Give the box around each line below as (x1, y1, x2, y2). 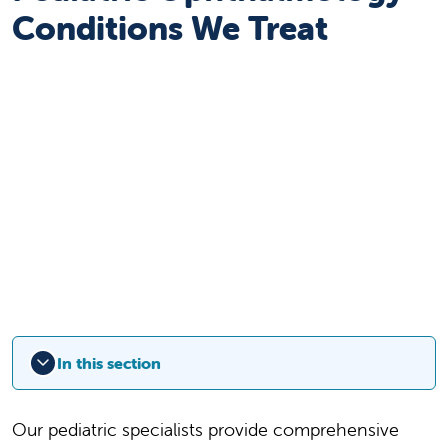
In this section (57, 353, 161, 374)
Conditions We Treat (12, 8, 328, 49)
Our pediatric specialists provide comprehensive (12, 418, 399, 442)
